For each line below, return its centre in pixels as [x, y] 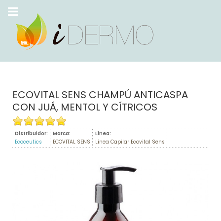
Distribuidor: [31, 133]
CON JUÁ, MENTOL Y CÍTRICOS [85, 107]
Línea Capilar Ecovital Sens [130, 142]
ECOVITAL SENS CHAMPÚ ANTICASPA [100, 95]
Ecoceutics [28, 142]
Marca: [62, 133]
